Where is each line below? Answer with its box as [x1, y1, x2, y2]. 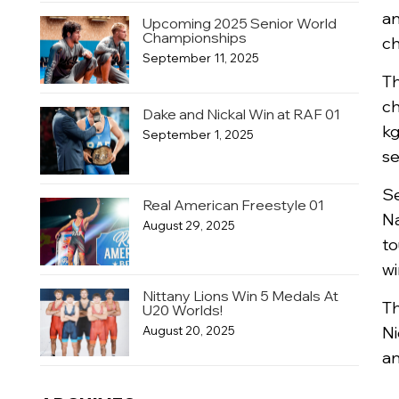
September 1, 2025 [142, 127, 254, 142]
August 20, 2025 [142, 323, 235, 338]
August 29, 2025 [142, 218, 235, 232]
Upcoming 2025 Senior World [142, 14, 337, 32]
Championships [142, 28, 247, 46]
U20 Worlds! [142, 301, 223, 319]
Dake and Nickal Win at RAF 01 [142, 105, 340, 123]
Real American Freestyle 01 [142, 196, 324, 214]
